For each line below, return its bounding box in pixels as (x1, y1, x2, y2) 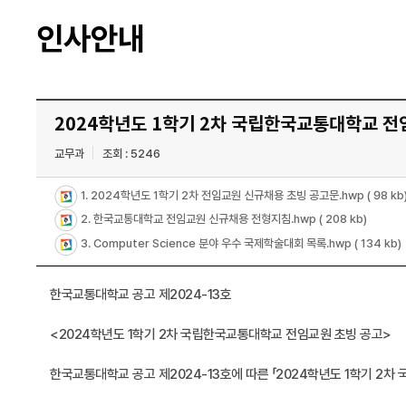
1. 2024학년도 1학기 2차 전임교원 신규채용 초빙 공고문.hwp (78, 188, 367, 202)
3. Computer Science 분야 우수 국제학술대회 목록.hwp (78, 237, 354, 251)
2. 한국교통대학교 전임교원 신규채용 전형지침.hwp (78, 212, 319, 227)
